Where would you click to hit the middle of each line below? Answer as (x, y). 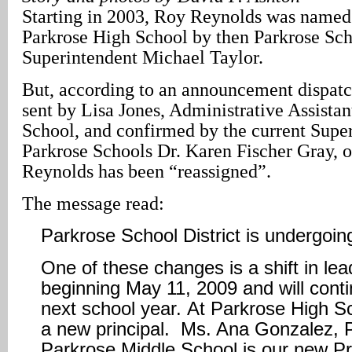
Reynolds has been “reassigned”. (147, 171)
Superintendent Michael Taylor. (143, 57)
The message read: (93, 203)
